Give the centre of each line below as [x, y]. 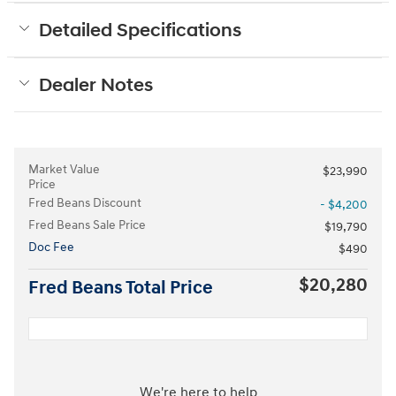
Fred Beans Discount [85, 202]
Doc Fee [51, 247]
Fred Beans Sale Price [87, 225]
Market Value [64, 169]
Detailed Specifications [140, 30]
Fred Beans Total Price [121, 288]
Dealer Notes [96, 85]
